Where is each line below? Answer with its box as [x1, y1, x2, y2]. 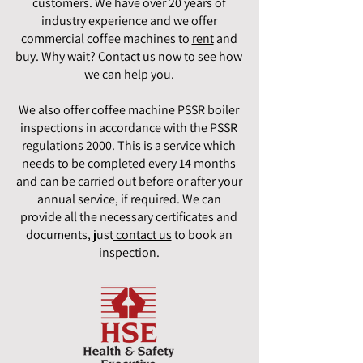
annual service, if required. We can [36, 190, 221, 208]
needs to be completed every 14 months [22, 155, 236, 173]
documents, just [25, 226, 113, 244]
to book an [171, 226, 233, 244]
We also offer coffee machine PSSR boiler [19, 101, 239, 119]
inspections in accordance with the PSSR [20, 119, 237, 137]
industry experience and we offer [41, 12, 217, 30]
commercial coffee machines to [20, 30, 192, 48]
